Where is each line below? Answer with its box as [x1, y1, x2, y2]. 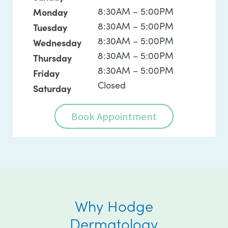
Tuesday [33, 21, 67, 34]
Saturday [33, 82, 71, 95]
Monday [33, 6, 68, 18]
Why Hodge [74, 195, 153, 216]
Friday [33, 67, 60, 79]
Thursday [33, 51, 72, 64]
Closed [98, 79, 126, 91]
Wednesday [33, 36, 81, 49]
